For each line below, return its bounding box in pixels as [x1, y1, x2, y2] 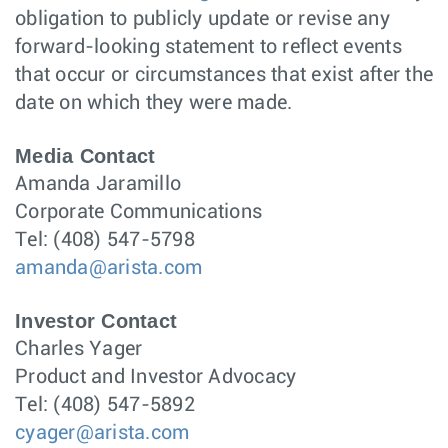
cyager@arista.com [15, 423, 190, 444]
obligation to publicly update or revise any [15, 9, 390, 30]
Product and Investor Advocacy [15, 367, 297, 388]
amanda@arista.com [15, 258, 203, 279]
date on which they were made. [15, 93, 293, 114]
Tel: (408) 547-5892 [15, 395, 195, 416]
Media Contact [15, 145, 156, 168]
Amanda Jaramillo [15, 174, 181, 195]
